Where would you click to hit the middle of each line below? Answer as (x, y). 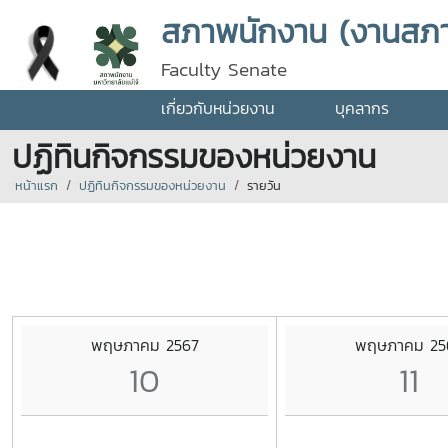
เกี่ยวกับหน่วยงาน (218, 108)
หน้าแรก (36, 185)
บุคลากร (362, 108)
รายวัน (264, 185)
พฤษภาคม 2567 (144, 344)
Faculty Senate (224, 69)
